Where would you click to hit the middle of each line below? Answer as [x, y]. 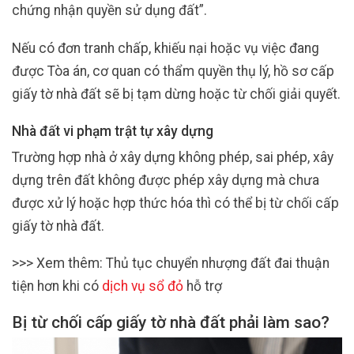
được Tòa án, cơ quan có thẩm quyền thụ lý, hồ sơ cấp [173, 71]
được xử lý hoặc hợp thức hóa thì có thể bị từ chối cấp [175, 203]
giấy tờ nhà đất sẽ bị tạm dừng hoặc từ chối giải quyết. [176, 94]
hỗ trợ [203, 286]
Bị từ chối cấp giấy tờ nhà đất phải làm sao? [171, 323]
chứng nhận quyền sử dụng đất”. [109, 11]
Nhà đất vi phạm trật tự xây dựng [113, 131]
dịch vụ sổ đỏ [143, 286]
